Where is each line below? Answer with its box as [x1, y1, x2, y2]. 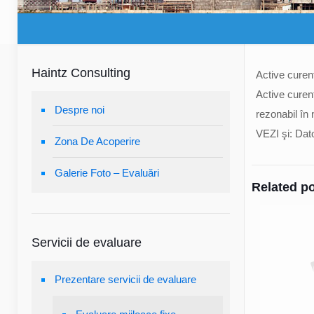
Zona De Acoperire [55, 135, 140, 147]
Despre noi [55, 104, 104, 116]
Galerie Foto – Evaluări [55, 167, 159, 179]
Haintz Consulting [32, 66, 130, 80]
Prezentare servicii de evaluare [55, 273, 196, 285]
